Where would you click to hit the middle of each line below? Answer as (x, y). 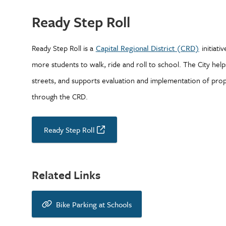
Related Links (66, 175)
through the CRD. (60, 96)
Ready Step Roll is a (63, 48)
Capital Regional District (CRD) (147, 48)
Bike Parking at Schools (94, 204)
